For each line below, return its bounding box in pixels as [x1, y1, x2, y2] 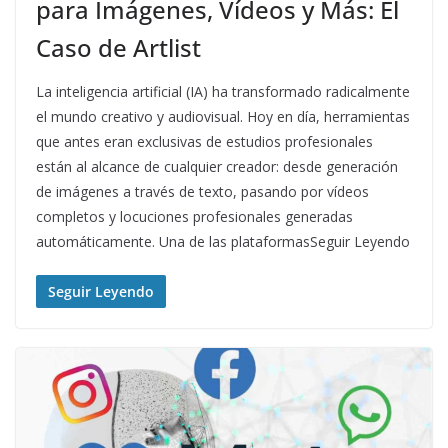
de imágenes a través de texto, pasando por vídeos [36, 181, 369, 201]
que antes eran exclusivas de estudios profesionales [36, 131, 373, 151]
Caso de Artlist [36, 30, 201, 64]
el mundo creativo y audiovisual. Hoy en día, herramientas [36, 106, 410, 126]
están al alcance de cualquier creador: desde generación [36, 156, 398, 176]
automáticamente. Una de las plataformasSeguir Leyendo [36, 231, 410, 251]
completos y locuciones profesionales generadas [36, 206, 353, 226]
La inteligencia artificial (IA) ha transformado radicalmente [36, 81, 410, 101]
